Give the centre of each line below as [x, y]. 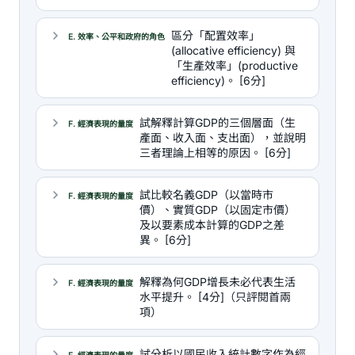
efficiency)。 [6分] [218, 80]
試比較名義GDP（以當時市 [206, 195]
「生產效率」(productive [235, 65]
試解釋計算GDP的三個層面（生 [218, 122]
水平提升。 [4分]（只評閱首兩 [215, 297]
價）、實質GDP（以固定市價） [218, 210]
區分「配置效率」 [216, 35]
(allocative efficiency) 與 [233, 50]
